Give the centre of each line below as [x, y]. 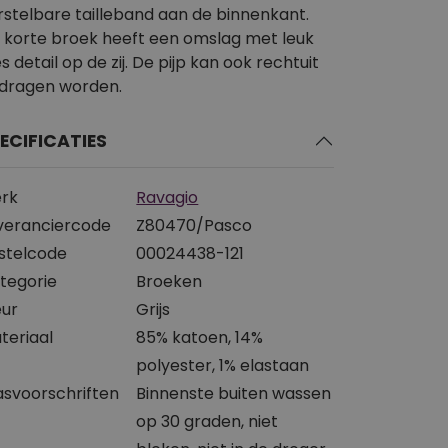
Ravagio [167, 197]
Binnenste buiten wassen [234, 393]
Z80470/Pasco [194, 225]
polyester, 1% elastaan [223, 365]
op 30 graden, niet [207, 421]
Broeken [169, 281]
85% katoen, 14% [200, 337]
